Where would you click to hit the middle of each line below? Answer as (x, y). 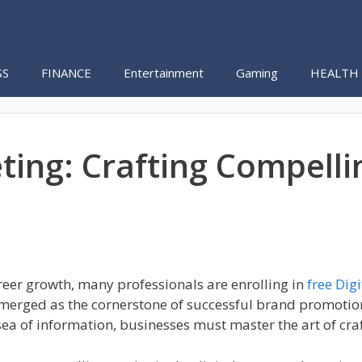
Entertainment (164, 73)
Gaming (257, 73)
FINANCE (66, 73)
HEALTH (335, 73)
